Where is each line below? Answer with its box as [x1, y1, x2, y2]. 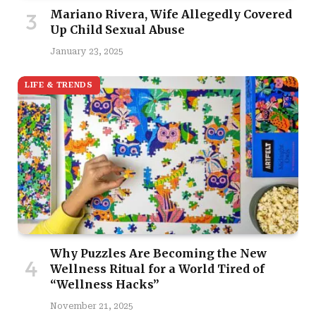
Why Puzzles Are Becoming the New [50, 246, 267, 261]
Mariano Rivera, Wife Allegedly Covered [50, 7, 292, 22]
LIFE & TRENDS [25, 80, 93, 90]
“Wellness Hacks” [50, 277, 159, 292]
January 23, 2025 [50, 47, 123, 57]
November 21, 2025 [50, 301, 133, 312]
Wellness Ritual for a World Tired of [50, 262, 265, 276]
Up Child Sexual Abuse [50, 23, 185, 37]
